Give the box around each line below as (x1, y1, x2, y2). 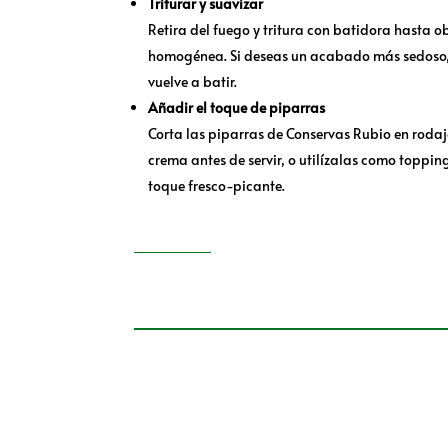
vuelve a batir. (148, 72, 238, 92)
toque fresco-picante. (148, 176, 286, 196)
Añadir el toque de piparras (148, 98, 326, 118)
